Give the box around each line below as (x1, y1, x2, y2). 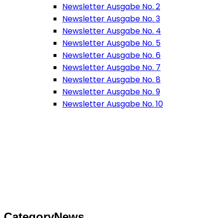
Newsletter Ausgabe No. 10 (62, 98, 163, 109)
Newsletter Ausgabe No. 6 (62, 50, 161, 61)
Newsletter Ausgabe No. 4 (62, 25, 161, 36)
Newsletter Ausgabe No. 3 (62, 13, 160, 24)
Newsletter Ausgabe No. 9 (62, 86, 160, 97)
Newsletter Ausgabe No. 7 (62, 62, 161, 73)
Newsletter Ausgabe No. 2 (62, 1, 160, 12)
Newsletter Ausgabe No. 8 (62, 74, 161, 85)
